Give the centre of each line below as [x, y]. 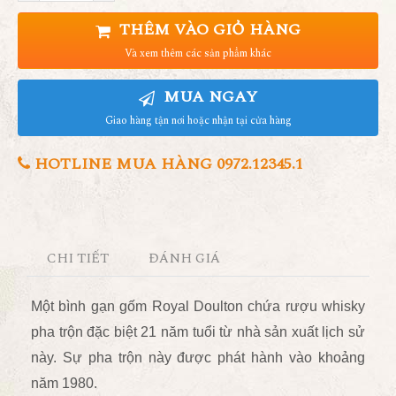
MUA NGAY [208, 97]
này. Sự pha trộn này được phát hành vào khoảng [198, 358]
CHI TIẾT [77, 259]
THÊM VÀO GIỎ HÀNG [208, 30]
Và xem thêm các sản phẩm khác [198, 53]
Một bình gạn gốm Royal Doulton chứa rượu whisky [198, 306]
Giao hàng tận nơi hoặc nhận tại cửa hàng [198, 121]
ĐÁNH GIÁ [185, 259]
